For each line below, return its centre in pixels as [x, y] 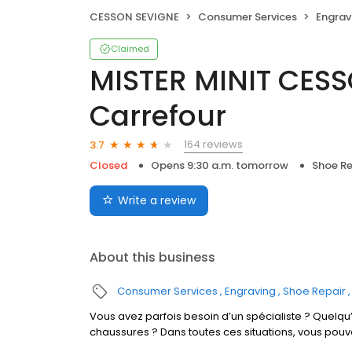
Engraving [250, 291]
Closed [108, 166]
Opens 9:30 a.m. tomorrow [220, 166]
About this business [152, 258]
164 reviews [213, 145]
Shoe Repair [314, 291]
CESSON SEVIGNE [134, 17]
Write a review [157, 201]
